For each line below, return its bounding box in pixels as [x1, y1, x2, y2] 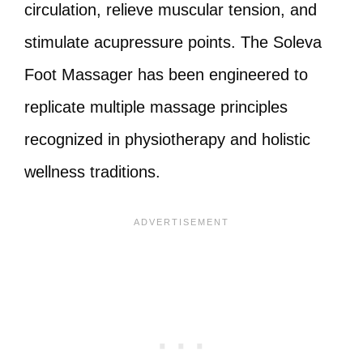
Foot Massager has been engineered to [24, 66, 308, 83]
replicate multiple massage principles [24, 98, 288, 116]
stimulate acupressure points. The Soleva [24, 33, 322, 51]
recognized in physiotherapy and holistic [24, 130, 310, 148]
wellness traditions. [24, 163, 160, 181]
